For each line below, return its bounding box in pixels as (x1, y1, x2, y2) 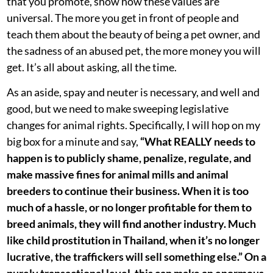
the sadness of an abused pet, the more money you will (7, 44, 261, 58)
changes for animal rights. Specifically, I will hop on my (7, 118, 260, 132)
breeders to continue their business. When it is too (7, 184, 249, 198)
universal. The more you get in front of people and (7, 11, 239, 25)
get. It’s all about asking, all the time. (7, 60, 177, 74)
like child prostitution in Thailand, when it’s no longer (7, 233, 260, 247)
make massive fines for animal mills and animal (7, 168, 229, 182)
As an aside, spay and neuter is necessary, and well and (7, 85, 260, 99)
